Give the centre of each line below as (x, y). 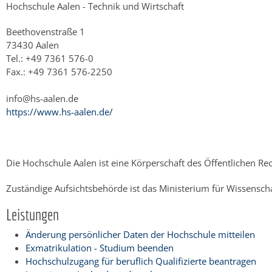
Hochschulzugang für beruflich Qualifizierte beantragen (141, 261)
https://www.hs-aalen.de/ (59, 111)
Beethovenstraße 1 (46, 31)
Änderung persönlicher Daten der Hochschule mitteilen (140, 234)
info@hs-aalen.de (42, 98)
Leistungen (32, 214)
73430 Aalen (32, 45)
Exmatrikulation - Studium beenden (100, 247)
